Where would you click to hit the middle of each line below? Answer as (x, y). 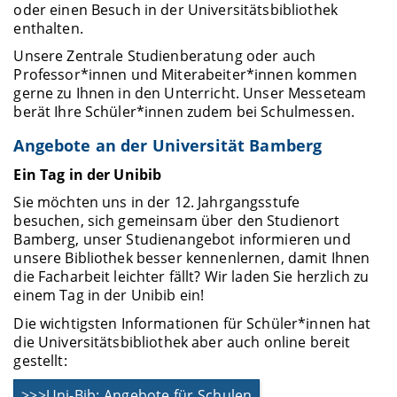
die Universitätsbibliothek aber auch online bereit (182, 342)
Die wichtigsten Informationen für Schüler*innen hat (192, 323)
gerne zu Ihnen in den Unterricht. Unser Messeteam (190, 93)
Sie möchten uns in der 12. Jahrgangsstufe (157, 202)
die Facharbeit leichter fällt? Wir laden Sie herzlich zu (191, 277)
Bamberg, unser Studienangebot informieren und (182, 240)
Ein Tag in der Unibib (88, 175)
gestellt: (40, 360)
